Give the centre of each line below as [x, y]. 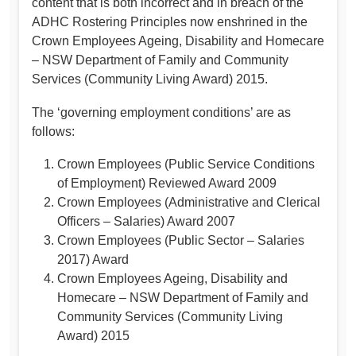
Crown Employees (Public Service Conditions [186, 164]
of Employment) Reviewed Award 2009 [167, 184]
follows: [53, 131]
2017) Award [93, 260]
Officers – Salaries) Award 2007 [146, 222]
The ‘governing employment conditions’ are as [161, 112]
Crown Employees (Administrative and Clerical [189, 203]
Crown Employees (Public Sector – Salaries [181, 241]
